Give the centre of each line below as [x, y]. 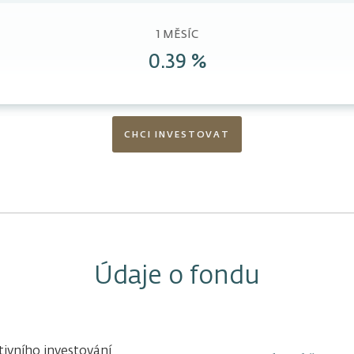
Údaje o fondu [177, 276]
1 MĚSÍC [177, 35]
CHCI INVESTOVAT [177, 134]
